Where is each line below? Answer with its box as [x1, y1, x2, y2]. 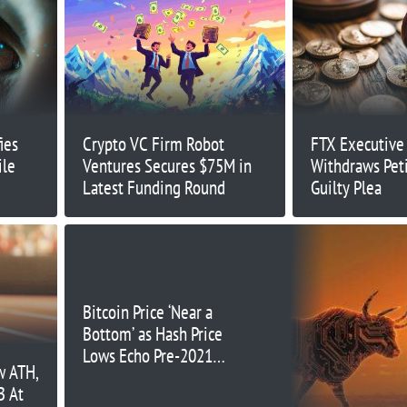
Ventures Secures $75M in [82, 153, 252, 178]
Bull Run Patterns [82, 365, 195, 391]
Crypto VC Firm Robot [82, 131, 224, 156]
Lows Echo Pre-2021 [82, 343, 213, 369]
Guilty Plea [311, 174, 382, 200]
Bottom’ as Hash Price [82, 322, 223, 347]
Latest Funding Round [82, 174, 225, 200]
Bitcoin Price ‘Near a [82, 300, 213, 325]
